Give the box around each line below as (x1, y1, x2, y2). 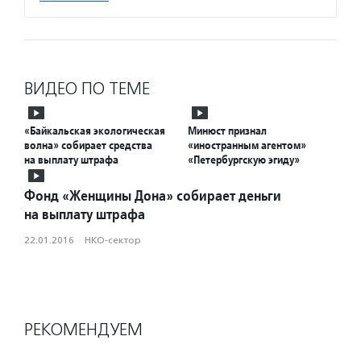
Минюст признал (188, 123, 267, 138)
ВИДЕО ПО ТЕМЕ (24, 78, 150, 99)
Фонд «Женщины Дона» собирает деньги (24, 186, 281, 205)
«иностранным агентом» (188, 138, 306, 152)
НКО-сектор (85, 234, 141, 246)
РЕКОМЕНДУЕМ (24, 319, 143, 340)
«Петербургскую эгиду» (188, 152, 300, 167)
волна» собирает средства (24, 138, 152, 152)
